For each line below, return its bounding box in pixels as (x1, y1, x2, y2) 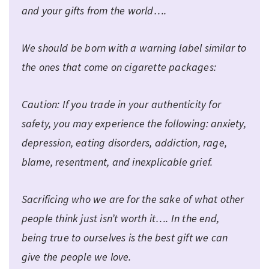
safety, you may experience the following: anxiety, (21, 116, 246, 130)
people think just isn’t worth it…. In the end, (21, 211, 220, 225)
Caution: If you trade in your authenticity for (21, 97, 222, 111)
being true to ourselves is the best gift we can (21, 230, 228, 244)
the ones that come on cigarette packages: (21, 59, 217, 74)
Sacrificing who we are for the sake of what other (21, 192, 244, 206)
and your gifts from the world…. (21, 3, 167, 17)
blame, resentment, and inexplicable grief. (21, 154, 213, 169)
